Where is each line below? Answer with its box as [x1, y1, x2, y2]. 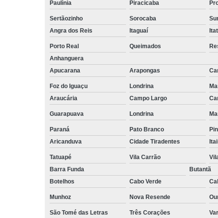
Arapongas [129, 67, 160, 74]
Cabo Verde [129, 178, 162, 185]
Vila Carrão [129, 153, 161, 161]
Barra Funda [50, 165, 84, 173]
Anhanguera [50, 54, 84, 62]
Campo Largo [129, 94, 167, 102]
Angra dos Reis [50, 27, 92, 34]
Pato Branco [129, 126, 164, 133]
